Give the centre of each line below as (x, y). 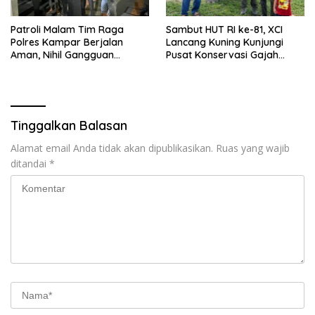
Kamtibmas (38, 68)
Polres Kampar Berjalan (67, 43)
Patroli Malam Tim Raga (67, 30)
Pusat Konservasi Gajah (222, 55)
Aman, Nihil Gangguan (62, 55)
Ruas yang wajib (253, 148)
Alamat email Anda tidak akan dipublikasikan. (112, 148)
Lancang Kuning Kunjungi (225, 43)
